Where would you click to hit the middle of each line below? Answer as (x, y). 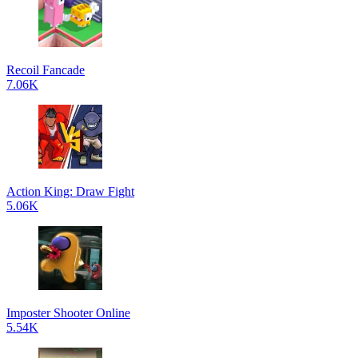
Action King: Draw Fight (70, 191)
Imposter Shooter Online (68, 313)
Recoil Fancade (46, 70)
